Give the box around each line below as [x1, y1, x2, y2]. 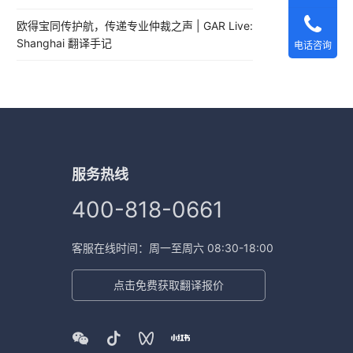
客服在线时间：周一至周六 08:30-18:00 [72, 241, 273, 255]
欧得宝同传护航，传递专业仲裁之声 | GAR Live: [17, 19, 253, 33]
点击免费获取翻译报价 [113, 278, 224, 292]
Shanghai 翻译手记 [17, 36, 112, 50]
